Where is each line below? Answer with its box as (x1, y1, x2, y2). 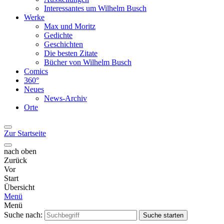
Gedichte (44, 30, 72, 39)
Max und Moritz (44, 21, 95, 30)
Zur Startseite (4, 128, 46, 137)
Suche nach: (4, 210, 42, 219)
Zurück (4, 155, 27, 164)
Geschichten (44, 39, 83, 48)
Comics (24, 66, 48, 75)
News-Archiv (44, 93, 87, 102)
